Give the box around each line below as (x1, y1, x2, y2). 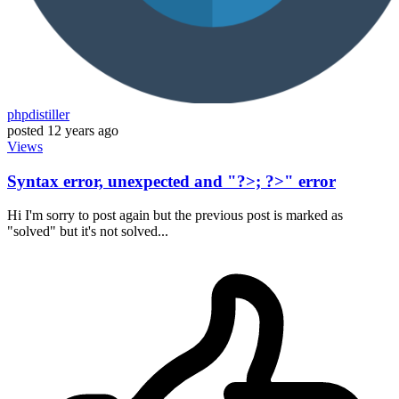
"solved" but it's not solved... (7, 224, 168, 240)
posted (7, 122, 44, 138)
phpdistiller (7, 106, 69, 122)
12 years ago (47, 122, 118, 138)
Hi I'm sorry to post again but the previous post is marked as (7, 208, 343, 224)
